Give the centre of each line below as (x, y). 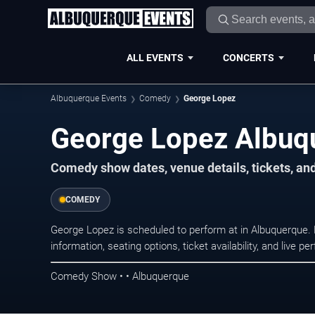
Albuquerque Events (89, 98)
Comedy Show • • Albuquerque (120, 276)
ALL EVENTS (155, 57)
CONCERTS (248, 57)
